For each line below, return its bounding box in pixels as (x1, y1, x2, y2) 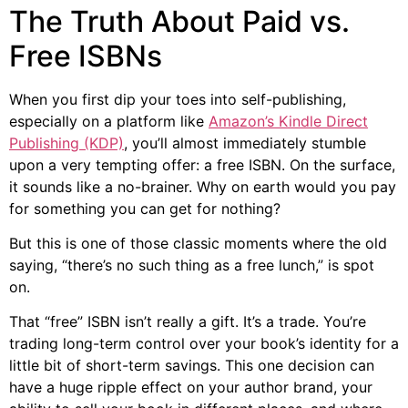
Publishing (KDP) (9, 133, 124, 152)
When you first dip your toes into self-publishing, (9, 89, 346, 108)
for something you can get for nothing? (9, 199, 280, 218)
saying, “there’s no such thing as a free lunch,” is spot (9, 256, 374, 275)
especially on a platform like (9, 111, 209, 130)
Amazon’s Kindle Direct (209, 111, 368, 130)
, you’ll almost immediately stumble (124, 133, 366, 152)
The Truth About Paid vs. (9, 3, 350, 39)
